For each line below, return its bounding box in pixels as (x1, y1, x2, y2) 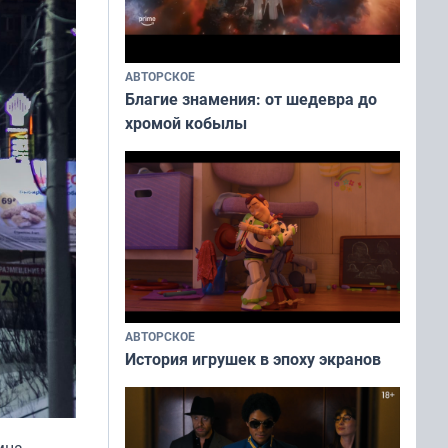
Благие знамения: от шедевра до (125, 87, 377, 110)
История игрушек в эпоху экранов (125, 347, 381, 370)
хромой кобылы (125, 111, 247, 134)
